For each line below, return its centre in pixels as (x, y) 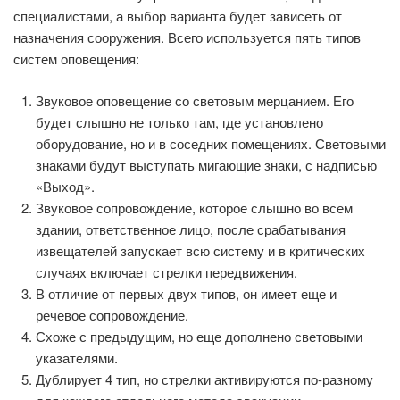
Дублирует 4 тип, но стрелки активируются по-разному (204, 379)
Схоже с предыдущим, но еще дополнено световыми (199, 336)
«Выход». (65, 186)
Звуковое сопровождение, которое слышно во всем (194, 207)
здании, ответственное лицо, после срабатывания (191, 229)
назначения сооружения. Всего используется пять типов (187, 37)
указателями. (77, 357)
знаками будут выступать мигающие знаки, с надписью (206, 164)
